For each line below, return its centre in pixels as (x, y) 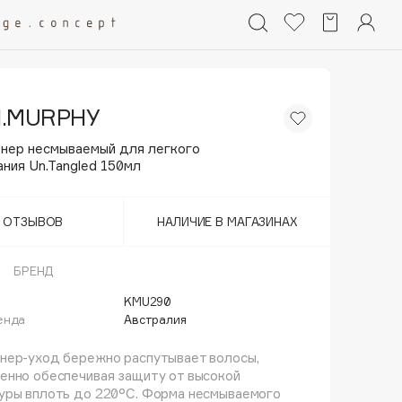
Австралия (155, 319)
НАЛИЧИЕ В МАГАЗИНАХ (227, 222)
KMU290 (148, 301)
